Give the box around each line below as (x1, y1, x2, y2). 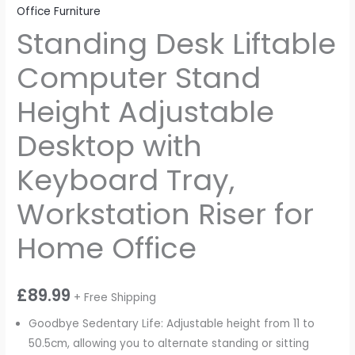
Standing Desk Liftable (17, 24, 337, 65)
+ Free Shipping (74, 289, 157, 305)
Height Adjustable (17, 92, 275, 133)
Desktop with (17, 126, 203, 167)
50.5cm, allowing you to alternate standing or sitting (29, 335, 310, 351)
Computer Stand (17, 58, 261, 99)
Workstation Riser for (17, 194, 315, 235)
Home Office (17, 228, 197, 269)
